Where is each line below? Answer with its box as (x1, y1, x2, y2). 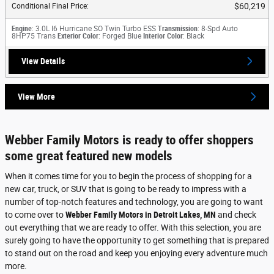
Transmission (158, 24, 198, 33)
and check (216, 210, 256, 220)
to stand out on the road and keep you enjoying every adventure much (5, 248, 268, 259)
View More (18, 91, 55, 102)
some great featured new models (5, 148, 172, 163)
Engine (12, 24, 32, 33)
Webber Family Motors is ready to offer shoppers (5, 132, 254, 147)
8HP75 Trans (12, 31, 56, 40)
